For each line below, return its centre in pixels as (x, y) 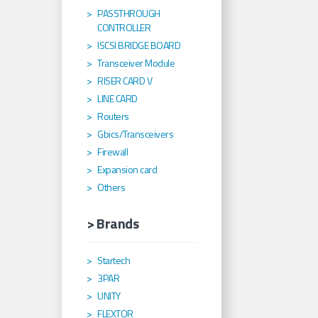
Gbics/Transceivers (135, 134)
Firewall (113, 152)
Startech (114, 261)
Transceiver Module (136, 63)
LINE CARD (117, 99)
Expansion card (127, 170)
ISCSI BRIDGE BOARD (139, 45)
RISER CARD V (125, 81)
